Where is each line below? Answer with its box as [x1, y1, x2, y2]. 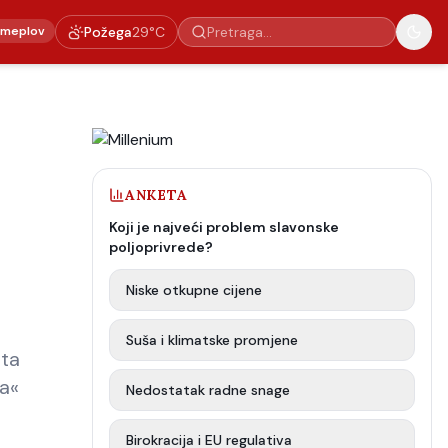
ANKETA [125, 186, 188, 204]
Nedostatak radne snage [126, 381, 290, 399]
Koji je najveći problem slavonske [109, 218, 339, 236]
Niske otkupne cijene [126, 281, 262, 299]
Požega [84, 23, 132, 41]
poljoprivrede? [109, 238, 213, 256]
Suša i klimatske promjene [126, 331, 298, 349]
